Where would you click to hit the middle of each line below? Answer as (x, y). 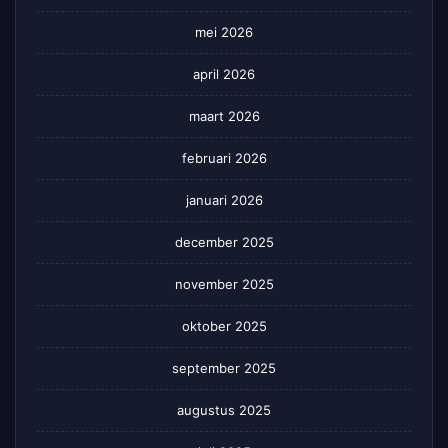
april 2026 (224, 74)
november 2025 (224, 284)
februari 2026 (224, 158)
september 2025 (224, 368)
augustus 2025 (224, 410)
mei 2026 (224, 32)
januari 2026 (224, 200)
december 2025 (224, 242)
